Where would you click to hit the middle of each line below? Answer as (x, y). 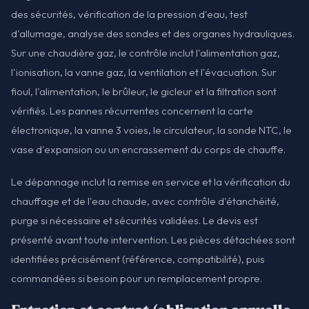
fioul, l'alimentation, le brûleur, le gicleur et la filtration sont (144, 91)
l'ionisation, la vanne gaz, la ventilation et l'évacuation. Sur (144, 72)
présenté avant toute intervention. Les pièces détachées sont (153, 239)
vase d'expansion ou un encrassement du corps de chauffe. (148, 149)
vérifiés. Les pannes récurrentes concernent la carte (132, 110)
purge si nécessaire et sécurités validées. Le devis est (134, 220)
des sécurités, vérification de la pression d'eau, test (129, 14)
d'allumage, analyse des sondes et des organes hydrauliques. (153, 33)
